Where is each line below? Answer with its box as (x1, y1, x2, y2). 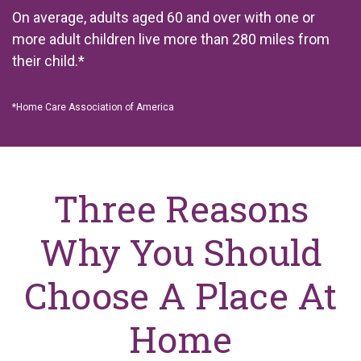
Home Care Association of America (16, 101, 174, 113)
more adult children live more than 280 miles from (12, 30, 330, 48)
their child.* (12, 52, 85, 69)
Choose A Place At (24, 271, 337, 319)
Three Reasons (52, 184, 309, 232)
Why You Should (39, 227, 322, 276)
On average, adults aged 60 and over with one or (12, 8, 315, 26)
